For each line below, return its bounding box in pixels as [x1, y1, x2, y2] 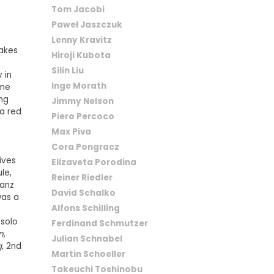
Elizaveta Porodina [51, 156, 136, 168]
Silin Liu [51, 64, 84, 76]
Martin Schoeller [51, 248, 125, 260]
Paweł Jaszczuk [51, 18, 122, 31]
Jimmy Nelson [51, 95, 114, 107]
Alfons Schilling [51, 202, 120, 214]
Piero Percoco [51, 110, 114, 122]
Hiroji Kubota [51, 49, 111, 61]
